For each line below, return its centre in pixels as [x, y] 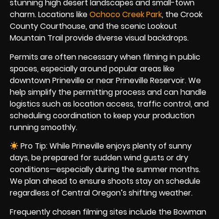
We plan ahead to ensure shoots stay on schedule [105, 181]
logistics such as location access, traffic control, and [109, 104]
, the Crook [182, 15]
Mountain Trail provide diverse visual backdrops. [99, 38]
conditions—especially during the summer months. [105, 170]
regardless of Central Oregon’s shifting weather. [101, 193]
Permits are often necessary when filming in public [105, 57]
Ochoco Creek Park [126, 15]
